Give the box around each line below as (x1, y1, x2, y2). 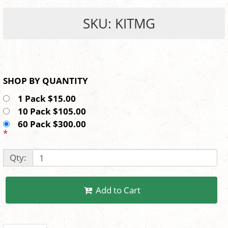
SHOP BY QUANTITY (42, 75, 88, 87)
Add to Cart (96, 184, 141, 196)
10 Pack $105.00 (16, 105, 92, 118)
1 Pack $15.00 (16, 93, 82, 105)
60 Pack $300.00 (16, 118, 92, 130)
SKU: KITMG (83, 14, 155, 33)
